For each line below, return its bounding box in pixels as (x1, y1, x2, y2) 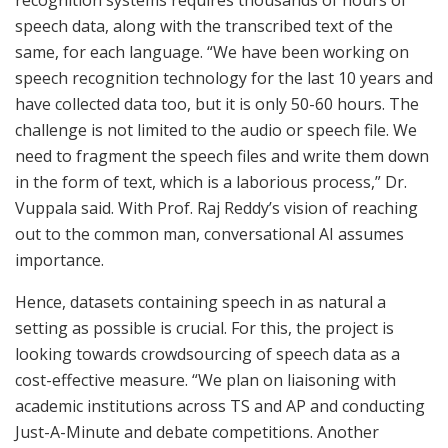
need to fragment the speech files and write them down (15, 144, 429, 167)
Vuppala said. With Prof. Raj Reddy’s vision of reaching (15, 196, 418, 219)
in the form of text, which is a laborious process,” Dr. (15, 170, 407, 193)
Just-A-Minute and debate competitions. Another (15, 420, 379, 443)
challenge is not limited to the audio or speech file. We (15, 118, 417, 141)
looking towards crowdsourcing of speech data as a (15, 342, 400, 365)
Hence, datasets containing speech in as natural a (15, 290, 386, 313)
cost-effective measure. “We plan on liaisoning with (15, 368, 396, 391)
